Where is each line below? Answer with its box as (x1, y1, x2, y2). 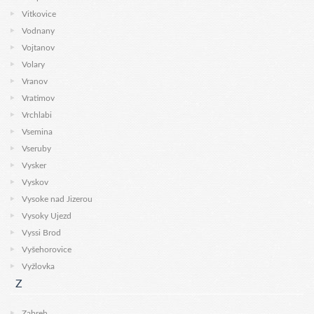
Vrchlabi (22, 111, 52, 119)
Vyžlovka (22, 262, 55, 271)
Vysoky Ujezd (22, 212, 71, 220)
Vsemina (22, 128, 53, 136)
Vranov (22, 77, 48, 86)
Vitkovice (22, 10, 56, 18)
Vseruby (22, 144, 51, 153)
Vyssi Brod (22, 228, 61, 237)
